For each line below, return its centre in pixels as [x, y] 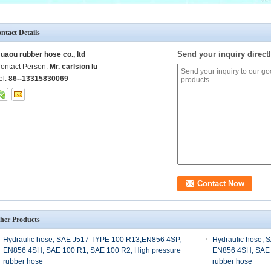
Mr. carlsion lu [73, 67]
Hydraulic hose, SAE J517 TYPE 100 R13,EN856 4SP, [92, 240]
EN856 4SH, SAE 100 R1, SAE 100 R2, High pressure [92, 250]
